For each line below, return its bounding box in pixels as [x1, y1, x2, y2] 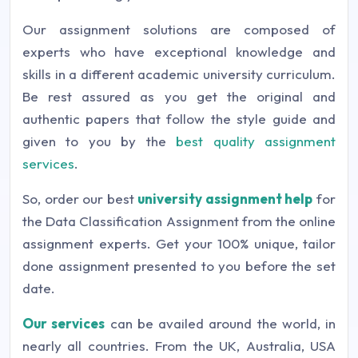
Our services [22, 314, 105, 332]
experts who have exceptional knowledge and [22, 42, 336, 60]
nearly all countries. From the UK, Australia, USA [22, 336, 336, 354]
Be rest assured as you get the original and [22, 87, 336, 105]
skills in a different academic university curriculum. [22, 65, 336, 82]
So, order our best [22, 189, 138, 207]
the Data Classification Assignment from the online [22, 212, 336, 229]
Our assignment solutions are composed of [22, 20, 336, 38]
